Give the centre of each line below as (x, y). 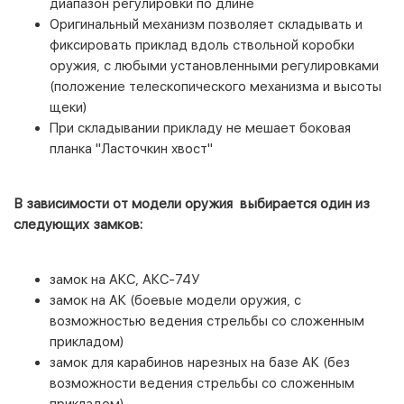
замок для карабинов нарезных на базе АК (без (200, 362)
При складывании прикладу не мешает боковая (200, 128)
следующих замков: (80, 224)
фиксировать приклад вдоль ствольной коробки (202, 45)
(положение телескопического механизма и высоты (216, 86)
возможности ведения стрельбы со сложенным (202, 383)
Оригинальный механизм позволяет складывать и (206, 24)
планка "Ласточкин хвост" (131, 148)
